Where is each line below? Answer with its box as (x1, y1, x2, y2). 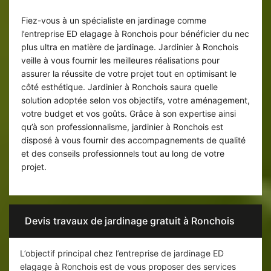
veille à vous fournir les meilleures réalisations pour (21, 55, 220, 66)
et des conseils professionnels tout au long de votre (21, 148, 224, 159)
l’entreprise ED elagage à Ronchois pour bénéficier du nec (21, 28, 249, 39)
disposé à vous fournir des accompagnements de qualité (21, 135, 246, 146)
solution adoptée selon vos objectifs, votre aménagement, (21, 95, 250, 106)
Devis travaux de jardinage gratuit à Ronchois (24, 215, 235, 227)
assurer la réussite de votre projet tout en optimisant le (21, 68, 237, 79)
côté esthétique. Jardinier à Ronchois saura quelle (21, 82, 218, 93)
